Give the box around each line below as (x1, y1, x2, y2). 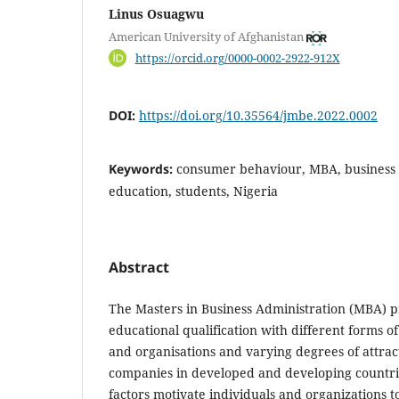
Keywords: (109, 159, 176, 177)
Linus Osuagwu (109, 4, 204, 22)
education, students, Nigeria (109, 182, 278, 199)
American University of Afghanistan (109, 28, 304, 45)
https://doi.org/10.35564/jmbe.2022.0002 (139, 106, 378, 124)
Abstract (109, 256, 169, 277)
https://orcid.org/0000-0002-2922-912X (134, 49, 340, 66)
